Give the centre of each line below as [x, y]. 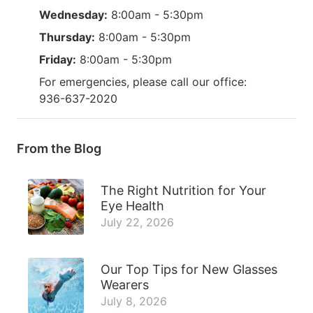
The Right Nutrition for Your [183, 190]
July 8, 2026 [134, 301]
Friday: [58, 59]
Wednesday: [73, 14]
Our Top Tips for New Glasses [189, 269]
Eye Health [132, 205]
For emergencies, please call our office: [143, 81]
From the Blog [59, 148]
